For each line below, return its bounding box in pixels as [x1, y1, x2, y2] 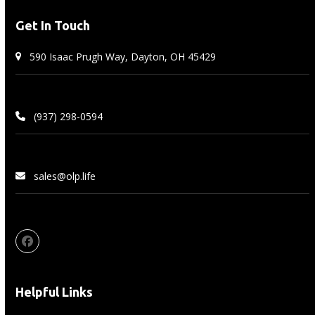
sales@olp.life [34, 169, 96, 183]
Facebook [26, 238, 77, 254]
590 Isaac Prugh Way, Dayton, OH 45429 [30, 49, 217, 63]
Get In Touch [15, 18, 91, 32]
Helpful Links [15, 284, 94, 299]
